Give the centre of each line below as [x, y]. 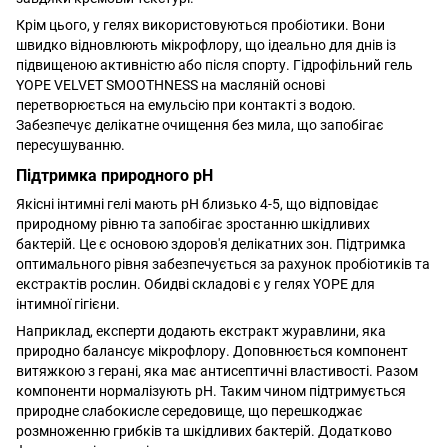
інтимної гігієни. [68, 303]
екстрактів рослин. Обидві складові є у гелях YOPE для [195, 283]
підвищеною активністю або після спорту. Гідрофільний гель [214, 64]
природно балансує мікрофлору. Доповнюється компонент [212, 350]
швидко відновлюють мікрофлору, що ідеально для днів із [206, 44]
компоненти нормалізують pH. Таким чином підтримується [211, 390]
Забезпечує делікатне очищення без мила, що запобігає [200, 124]
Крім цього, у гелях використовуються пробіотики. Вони [200, 24]
